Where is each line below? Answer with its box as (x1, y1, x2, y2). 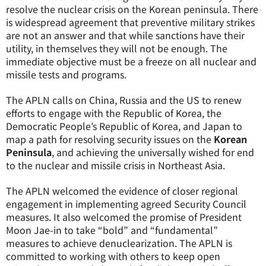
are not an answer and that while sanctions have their (6, 28, 245, 42)
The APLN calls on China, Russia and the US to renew (6, 93, 242, 107)
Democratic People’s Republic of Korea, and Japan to (6, 119, 242, 133)
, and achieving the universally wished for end (52, 145, 254, 159)
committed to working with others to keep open (6, 249, 220, 263)
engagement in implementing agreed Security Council (6, 197, 246, 211)
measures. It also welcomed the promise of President (6, 210, 242, 224)
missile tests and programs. (6, 67, 126, 81)
